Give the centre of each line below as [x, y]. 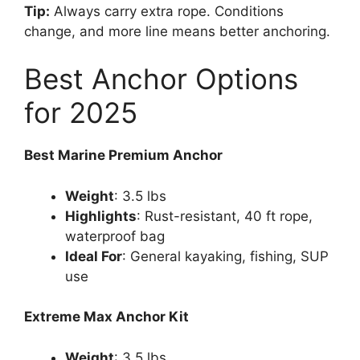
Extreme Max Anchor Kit [106, 317]
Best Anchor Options [161, 79]
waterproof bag [115, 236]
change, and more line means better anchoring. [177, 31]
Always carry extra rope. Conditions [167, 11]
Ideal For [94, 256]
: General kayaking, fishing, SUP [225, 256]
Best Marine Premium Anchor [123, 155]
